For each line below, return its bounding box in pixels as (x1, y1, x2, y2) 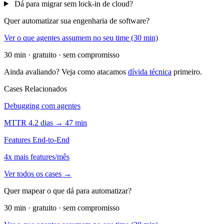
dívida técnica (128, 67, 171, 76)
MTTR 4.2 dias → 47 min (4, 118, 87, 127)
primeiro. (171, 67, 202, 76)
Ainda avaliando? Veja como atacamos (4, 67, 128, 76)
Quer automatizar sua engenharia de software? (4, 16, 149, 25)
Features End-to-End (4, 135, 69, 144)
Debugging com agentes (4, 101, 80, 110)
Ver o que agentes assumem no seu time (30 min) (4, 33, 158, 42)
